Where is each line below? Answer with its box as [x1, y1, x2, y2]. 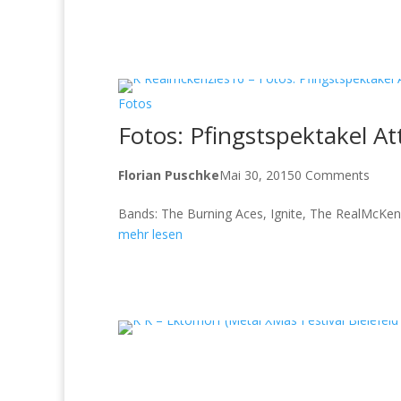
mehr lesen [118, 226, 183, 243]
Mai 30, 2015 [219, 166, 294, 183]
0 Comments [294, 166, 370, 183]
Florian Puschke [118, 166, 219, 183]
